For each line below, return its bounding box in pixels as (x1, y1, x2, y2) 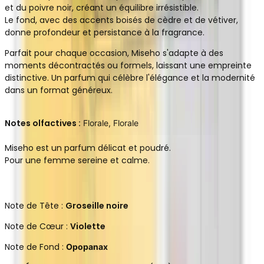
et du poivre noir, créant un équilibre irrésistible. (5, 1, 199, 14)
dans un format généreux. (5, 84, 113, 96)
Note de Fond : (5, 240, 66, 253)
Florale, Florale (83, 117, 138, 128)
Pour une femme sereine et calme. (5, 154, 150, 166)
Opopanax (66, 241, 108, 252)
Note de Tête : (5, 199, 65, 212)
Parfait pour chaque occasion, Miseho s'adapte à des (5, 47, 223, 59)
